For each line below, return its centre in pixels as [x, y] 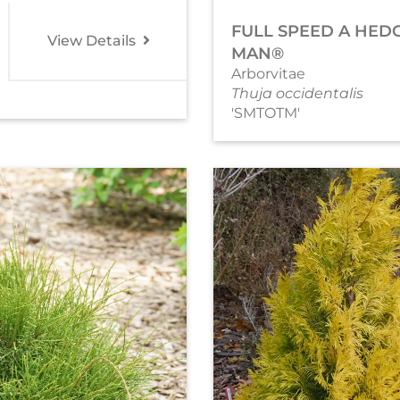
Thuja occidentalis [297, 93]
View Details [93, 40]
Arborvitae [268, 73]
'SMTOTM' [266, 112]
